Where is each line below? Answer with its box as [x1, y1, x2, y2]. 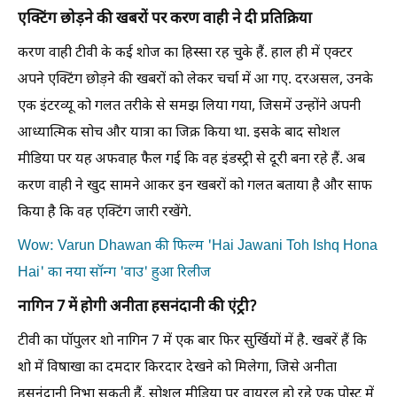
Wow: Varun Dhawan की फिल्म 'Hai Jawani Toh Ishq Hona [18, 237, 378, 256]
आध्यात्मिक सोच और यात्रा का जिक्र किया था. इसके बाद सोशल [18, 123, 340, 143]
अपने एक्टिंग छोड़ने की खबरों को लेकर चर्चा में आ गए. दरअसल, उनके [18, 70, 373, 90]
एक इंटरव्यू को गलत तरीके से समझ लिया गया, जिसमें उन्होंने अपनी [18, 97, 361, 116]
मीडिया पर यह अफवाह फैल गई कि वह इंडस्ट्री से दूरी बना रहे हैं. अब [18, 150, 365, 169]
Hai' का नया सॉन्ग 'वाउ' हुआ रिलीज [18, 263, 211, 283]
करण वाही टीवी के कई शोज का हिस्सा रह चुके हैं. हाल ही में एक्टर [18, 43, 353, 63]
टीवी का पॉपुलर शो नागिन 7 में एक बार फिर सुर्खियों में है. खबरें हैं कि [18, 331, 367, 351]
